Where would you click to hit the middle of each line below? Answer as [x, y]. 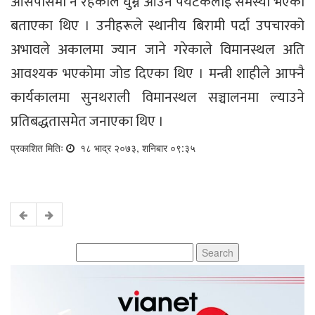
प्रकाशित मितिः [38, 147]
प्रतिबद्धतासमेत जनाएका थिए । [87, 121]
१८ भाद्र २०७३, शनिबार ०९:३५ [136, 147]
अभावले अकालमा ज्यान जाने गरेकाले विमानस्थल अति [157, 50]
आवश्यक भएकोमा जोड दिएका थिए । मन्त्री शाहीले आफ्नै [157, 73]
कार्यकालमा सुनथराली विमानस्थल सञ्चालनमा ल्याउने [157, 97]
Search [92, 249]
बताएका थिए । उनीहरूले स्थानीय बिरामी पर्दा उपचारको [157, 26]
